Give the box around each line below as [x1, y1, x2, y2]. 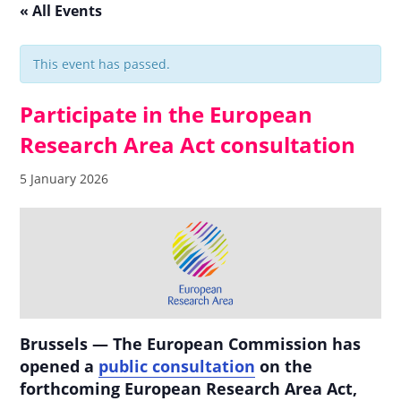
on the [255, 355, 313, 378]
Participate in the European [20, 99, 313, 129]
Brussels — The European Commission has [20, 333, 362, 355]
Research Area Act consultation [20, 130, 356, 159]
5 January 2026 [20, 170, 109, 187]
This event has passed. [33, 55, 171, 73]
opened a [20, 355, 99, 378]
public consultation [98, 355, 256, 378]
